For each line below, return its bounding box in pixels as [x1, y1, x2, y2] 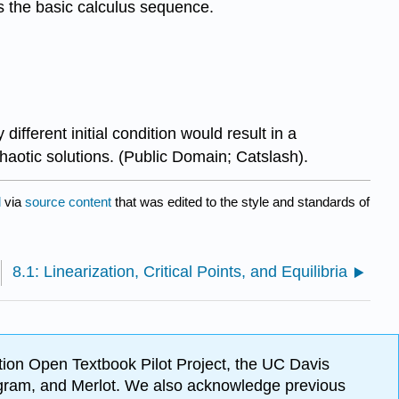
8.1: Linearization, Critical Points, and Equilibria [12, 262, 347, 281]
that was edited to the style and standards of [111, 193, 370, 209]
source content [25, 193, 111, 209]
